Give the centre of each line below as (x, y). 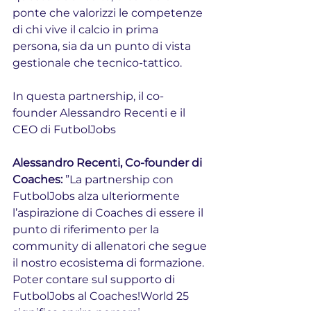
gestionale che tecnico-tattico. (97, 62)
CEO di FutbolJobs (64, 129)
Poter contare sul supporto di (95, 279)
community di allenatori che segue (111, 246)
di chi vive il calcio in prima (87, 29)
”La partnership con (119, 179)
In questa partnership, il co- (88, 96)
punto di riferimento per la (87, 229)
